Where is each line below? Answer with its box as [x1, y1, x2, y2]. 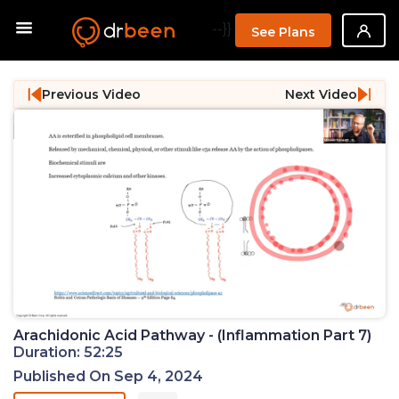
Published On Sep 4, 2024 [13, 368, 203, 386]
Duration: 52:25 [13, 344, 123, 362]
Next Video [285, 85, 357, 102]
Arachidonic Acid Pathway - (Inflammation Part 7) [13, 327, 371, 345]
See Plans [251, 24, 315, 40]
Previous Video [42, 85, 141, 102]
